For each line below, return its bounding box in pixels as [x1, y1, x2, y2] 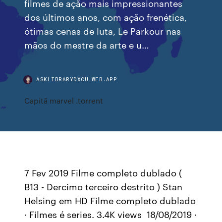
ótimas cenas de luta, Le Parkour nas [24, 24, 181, 37]
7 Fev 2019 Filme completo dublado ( [24, 166, 182, 179]
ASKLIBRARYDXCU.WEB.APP [36, 75, 117, 83]
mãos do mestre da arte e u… [24, 38, 150, 51]
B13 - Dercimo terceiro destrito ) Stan [24, 180, 183, 193]
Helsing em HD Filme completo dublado [24, 194, 196, 207]
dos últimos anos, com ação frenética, [24, 10, 187, 23]
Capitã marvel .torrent [24, 95, 104, 106]
